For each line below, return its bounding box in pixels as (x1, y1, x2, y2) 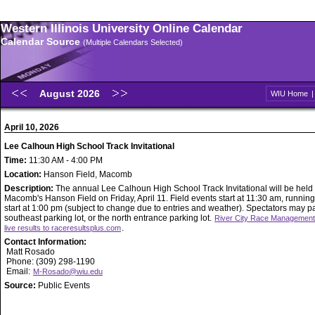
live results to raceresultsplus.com (4, 224, 121, 232)
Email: (4, 266, 32, 276)
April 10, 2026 (4, 122, 59, 132)
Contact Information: (4, 237, 86, 247)
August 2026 (39, 88, 103, 99)
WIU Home (271, 89, 308, 98)
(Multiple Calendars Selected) (83, 38, 183, 46)
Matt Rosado (4, 247, 55, 257)
